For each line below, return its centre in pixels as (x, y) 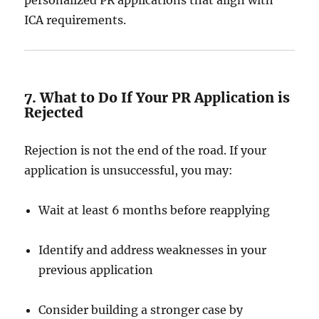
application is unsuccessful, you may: (129, 170)
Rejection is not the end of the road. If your (146, 150)
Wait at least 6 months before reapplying (155, 210)
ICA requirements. (75, 20)
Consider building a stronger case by (141, 310)
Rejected (54, 113)
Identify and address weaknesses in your (153, 250)
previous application (96, 270)
